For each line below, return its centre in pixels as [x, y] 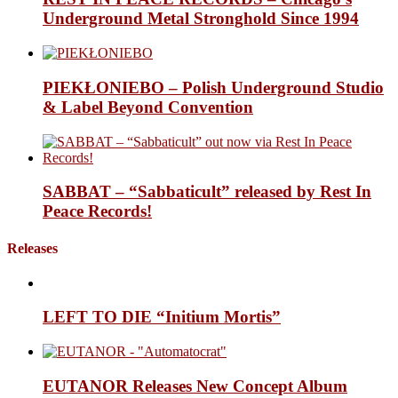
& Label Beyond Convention [148, 107]
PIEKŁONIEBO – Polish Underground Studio [213, 87]
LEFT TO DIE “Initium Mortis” [162, 317]
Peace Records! [97, 211]
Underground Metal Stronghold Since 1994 [201, 19]
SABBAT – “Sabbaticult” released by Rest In [207, 192]
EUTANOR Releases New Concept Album [195, 386]
